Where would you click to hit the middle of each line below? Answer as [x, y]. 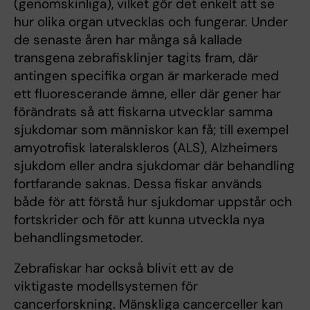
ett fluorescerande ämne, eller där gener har [147, 94]
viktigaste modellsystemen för [106, 286]
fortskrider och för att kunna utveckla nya [139, 220]
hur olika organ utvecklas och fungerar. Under [151, 22]
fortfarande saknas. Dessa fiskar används [138, 184]
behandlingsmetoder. [79, 238]
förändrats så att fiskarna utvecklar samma [143, 112]
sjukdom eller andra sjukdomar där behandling [154, 166]
